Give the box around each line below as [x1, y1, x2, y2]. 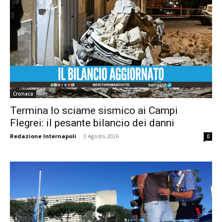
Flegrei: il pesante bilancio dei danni [10, 116, 174, 129]
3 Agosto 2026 [83, 132, 119, 140]
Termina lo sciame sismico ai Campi [10, 104, 178, 116]
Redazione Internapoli [10, 132, 76, 140]
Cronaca [13, 90, 33, 97]
